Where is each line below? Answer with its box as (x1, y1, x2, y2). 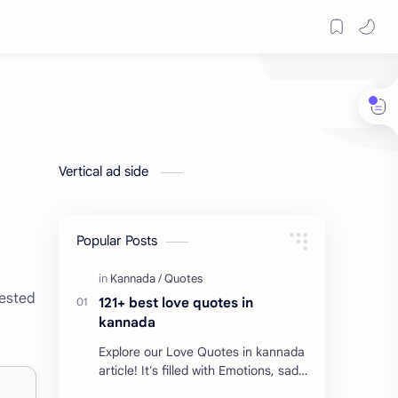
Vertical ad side (59, 163, 152, 179)
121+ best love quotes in (99, 294, 253, 311)
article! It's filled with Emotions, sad (99, 362, 298, 378)
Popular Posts (76, 233, 157, 249)
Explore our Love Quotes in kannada (99, 344, 305, 360)
